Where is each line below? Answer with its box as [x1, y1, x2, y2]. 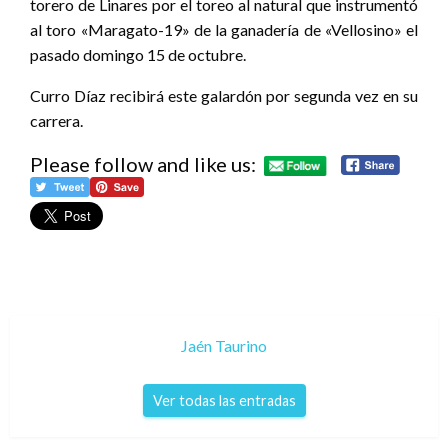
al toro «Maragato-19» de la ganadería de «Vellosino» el [30, 19, 418, 39]
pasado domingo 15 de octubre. [30, 44, 246, 64]
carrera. [30, 110, 83, 130]
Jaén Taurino [181, 336, 267, 356]
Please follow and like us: [30, 151, 256, 176]
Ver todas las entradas [152, 392, 296, 410]
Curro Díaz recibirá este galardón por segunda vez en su [30, 85, 418, 105]
